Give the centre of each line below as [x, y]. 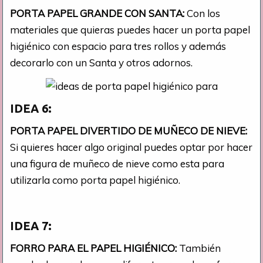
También [200, 248]
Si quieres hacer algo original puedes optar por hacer [131, 147]
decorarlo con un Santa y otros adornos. [102, 62]
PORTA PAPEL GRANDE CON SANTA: [99, 13]
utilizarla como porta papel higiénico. [95, 180]
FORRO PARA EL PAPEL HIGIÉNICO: [95, 248]
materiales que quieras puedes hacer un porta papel [130, 29]
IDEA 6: [31, 108]
